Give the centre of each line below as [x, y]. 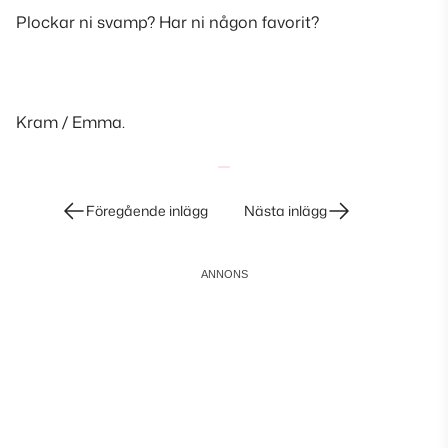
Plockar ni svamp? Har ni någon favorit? [167, 22]
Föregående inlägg [147, 210]
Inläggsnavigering [81, 210]
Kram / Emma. [70, 122]
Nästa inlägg [285, 210]
